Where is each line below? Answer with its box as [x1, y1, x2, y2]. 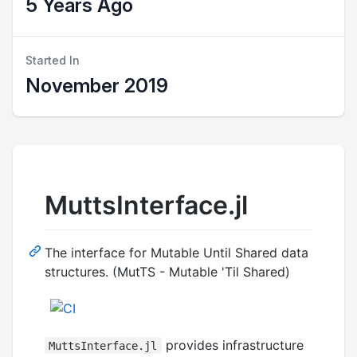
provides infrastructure [161, 336, 304, 353]
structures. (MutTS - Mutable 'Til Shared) [45, 263, 290, 280]
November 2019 [25, 74, 168, 97]
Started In [25, 53, 80, 67]
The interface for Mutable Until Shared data [45, 244, 308, 261]
